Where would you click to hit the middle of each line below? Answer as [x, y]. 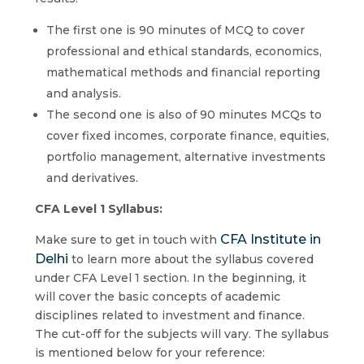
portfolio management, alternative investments [186, 157]
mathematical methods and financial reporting [183, 72]
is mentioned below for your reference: [149, 353]
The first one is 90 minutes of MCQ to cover [175, 30]
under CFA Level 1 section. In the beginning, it [170, 278]
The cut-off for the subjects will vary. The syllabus [182, 334]
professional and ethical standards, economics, [184, 51]
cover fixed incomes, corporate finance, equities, [187, 136]
